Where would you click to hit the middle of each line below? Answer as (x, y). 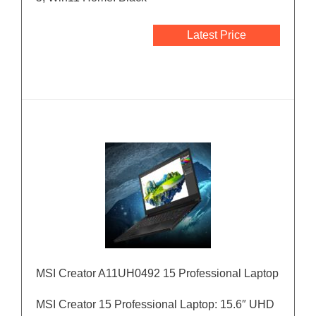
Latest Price (217, 35)
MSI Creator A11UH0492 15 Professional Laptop (157, 274)
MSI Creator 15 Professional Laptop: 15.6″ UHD (155, 305)
